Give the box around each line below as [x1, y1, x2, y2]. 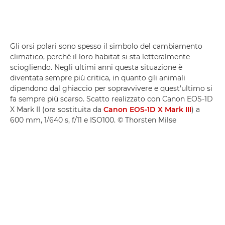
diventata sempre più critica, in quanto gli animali [10, 73, 185, 83]
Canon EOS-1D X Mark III [103, 105, 191, 115]
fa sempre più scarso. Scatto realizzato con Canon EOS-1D [10, 94, 213, 104]
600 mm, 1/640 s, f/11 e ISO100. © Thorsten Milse [10, 116, 176, 125]
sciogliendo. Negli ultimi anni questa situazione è [10, 63, 182, 72]
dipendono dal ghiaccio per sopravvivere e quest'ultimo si [10, 84, 212, 93]
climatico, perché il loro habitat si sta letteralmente [10, 52, 190, 62]
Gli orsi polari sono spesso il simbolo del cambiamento [10, 42, 202, 51]
